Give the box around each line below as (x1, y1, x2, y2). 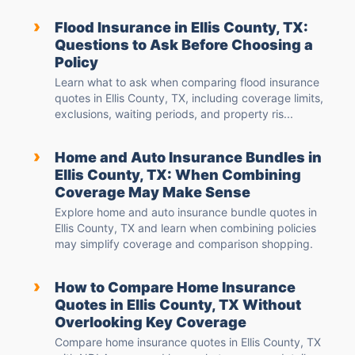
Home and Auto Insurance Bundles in (55, 149, 322, 166)
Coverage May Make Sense (55, 184, 250, 201)
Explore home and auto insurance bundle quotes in (55, 205, 317, 219)
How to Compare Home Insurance (55, 279, 296, 296)
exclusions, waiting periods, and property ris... (55, 107, 293, 121)
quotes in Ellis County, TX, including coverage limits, (55, 91, 323, 105)
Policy (55, 54, 98, 71)
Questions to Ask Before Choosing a (55, 36, 313, 54)
